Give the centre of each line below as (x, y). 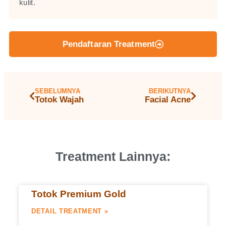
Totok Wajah (59, 100)
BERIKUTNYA (170, 91)
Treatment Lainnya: (113, 157)
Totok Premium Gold (79, 194)
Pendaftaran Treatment (108, 44)
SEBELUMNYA (58, 91)
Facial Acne (168, 100)
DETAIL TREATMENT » (70, 211)
